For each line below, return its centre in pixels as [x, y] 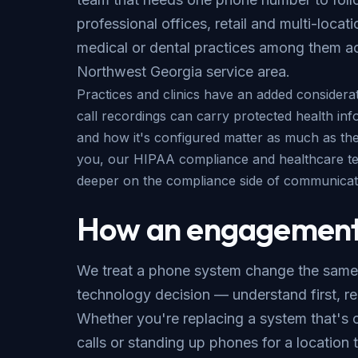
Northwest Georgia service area [181, 72]
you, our [105, 159]
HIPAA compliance [191, 159]
